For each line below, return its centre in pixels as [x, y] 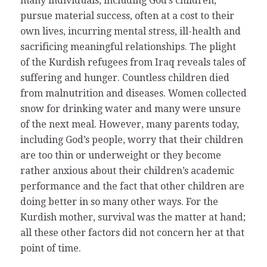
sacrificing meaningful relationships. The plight [128, 46]
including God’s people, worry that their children [131, 139]
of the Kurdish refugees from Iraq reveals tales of [133, 62]
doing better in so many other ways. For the [119, 201]
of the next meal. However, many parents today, [129, 124]
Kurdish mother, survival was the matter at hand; [133, 217]
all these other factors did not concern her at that [132, 232]
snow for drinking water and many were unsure [130, 108]
